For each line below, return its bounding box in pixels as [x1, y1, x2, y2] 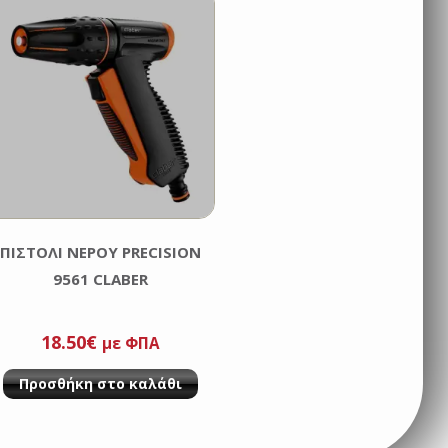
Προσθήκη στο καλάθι [18, 373, 182, 393]
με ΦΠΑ [101, 332, 160, 353]
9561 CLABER [52, 268, 148, 289]
